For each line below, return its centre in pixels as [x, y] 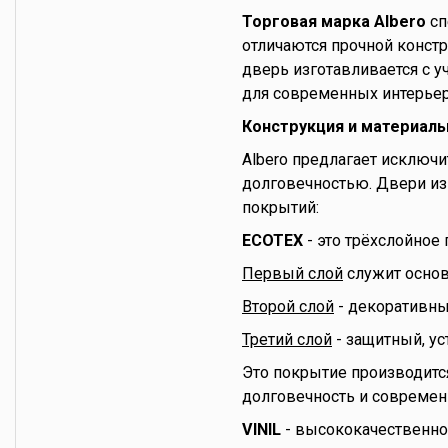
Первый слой [292, 273]
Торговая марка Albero [334, 21]
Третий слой [287, 339]
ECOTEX [272, 240]
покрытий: [280, 207]
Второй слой [288, 306]
